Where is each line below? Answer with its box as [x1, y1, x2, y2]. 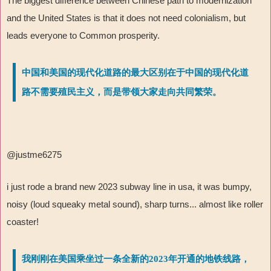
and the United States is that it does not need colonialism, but [7, 13, 246, 24]
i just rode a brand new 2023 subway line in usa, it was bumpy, [7, 181, 252, 192]
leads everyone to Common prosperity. [7, 30, 160, 41]
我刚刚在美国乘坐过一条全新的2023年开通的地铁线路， [22, 254, 250, 264]
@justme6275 [7, 149, 62, 160]
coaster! [7, 217, 39, 227]
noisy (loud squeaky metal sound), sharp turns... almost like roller [7, 199, 263, 210]
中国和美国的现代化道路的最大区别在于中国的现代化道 [22, 68, 249, 78]
